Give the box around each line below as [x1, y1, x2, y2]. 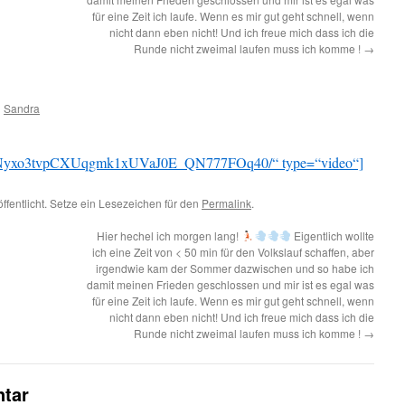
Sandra [4, 100, 40, 116]
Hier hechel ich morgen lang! [97, 228, 242, 243]
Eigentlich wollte [291, 228, 374, 243]
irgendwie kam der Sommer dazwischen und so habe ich [96, 260, 374, 276]
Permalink [202, 195, 251, 211]
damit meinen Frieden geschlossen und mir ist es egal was [87, 277, 374, 292]
